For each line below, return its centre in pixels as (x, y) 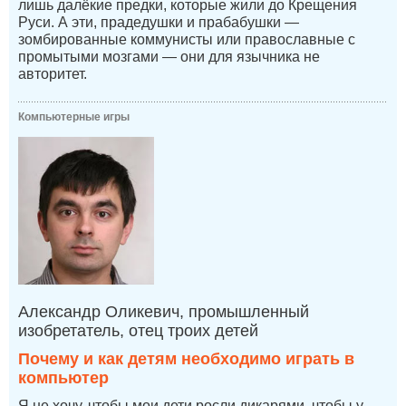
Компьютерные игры (74, 117)
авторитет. (53, 74)
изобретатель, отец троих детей (138, 331)
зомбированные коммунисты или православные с (187, 40)
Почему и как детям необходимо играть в (186, 359)
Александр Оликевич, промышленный (164, 312)
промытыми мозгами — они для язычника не (169, 57)
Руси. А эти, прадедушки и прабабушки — (159, 23)
